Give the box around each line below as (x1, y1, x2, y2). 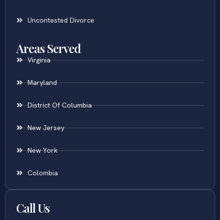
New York (27, 145, 57, 155)
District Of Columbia (27, 100, 92, 110)
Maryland (27, 78, 57, 87)
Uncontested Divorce (27, 15, 94, 25)
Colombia (27, 168, 58, 177)
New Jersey (27, 123, 64, 132)
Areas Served (16, 40, 81, 56)
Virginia (27, 55, 51, 64)
